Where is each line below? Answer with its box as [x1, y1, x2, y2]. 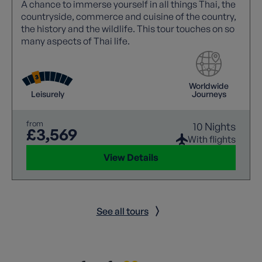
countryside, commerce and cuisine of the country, [21, 10, 236, 22]
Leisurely [30, 88, 64, 99]
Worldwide [189, 80, 229, 91]
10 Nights [193, 119, 236, 133]
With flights [188, 133, 236, 145]
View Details [104, 151, 158, 163]
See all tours [96, 205, 149, 217]
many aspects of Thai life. [21, 35, 130, 47]
